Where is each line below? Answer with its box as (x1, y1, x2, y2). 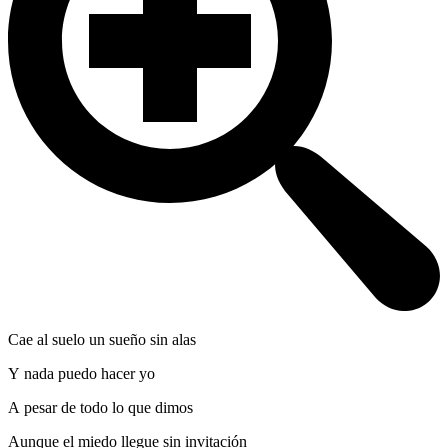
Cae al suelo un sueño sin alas (8, 331, 196, 349)
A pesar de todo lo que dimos (8, 399, 193, 417)
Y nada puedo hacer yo (8, 365, 155, 383)
